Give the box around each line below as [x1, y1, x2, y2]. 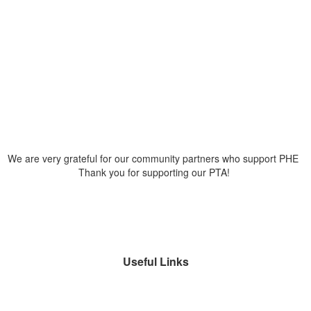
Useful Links [122, 253, 189, 269]
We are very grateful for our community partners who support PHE [7, 151, 304, 165]
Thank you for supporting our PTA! [78, 165, 233, 179]
